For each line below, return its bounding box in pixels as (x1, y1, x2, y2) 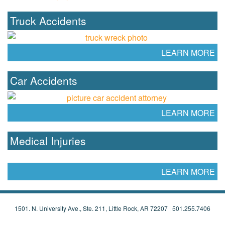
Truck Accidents (10, 13, 86, 28)
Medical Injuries (10, 133, 86, 148)
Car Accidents (10, 73, 77, 88)
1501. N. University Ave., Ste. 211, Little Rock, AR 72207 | (15, 203, 172, 212)
